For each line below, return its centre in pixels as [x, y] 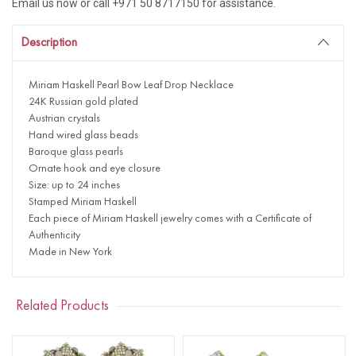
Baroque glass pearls [76, 151]
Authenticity [54, 235]
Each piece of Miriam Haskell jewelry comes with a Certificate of [170, 218]
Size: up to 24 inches [74, 185]
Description [49, 43]
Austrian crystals [64, 118]
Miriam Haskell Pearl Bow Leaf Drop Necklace [131, 85]
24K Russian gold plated [83, 101]
